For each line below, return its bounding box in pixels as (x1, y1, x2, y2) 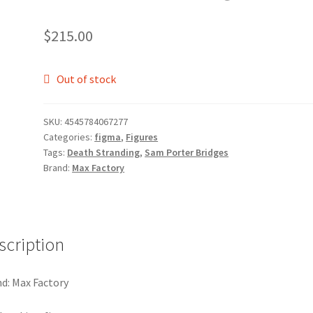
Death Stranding (67, 146, 140, 159)
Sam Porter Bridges (145, 146, 229, 159)
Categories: (43, 131, 95, 144)
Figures (126, 131, 159, 144)
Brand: (43, 161, 73, 175)
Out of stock (56, 71, 116, 86)
